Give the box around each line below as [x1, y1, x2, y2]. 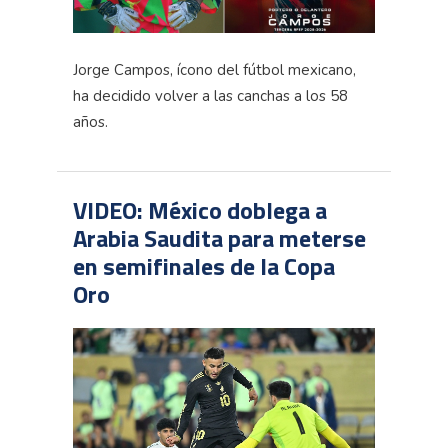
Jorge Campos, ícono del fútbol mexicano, [73, 60, 356, 81]
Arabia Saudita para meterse [73, 220, 366, 257]
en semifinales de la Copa [73, 248, 335, 285]
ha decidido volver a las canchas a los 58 [73, 86, 348, 107]
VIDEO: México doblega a [73, 192, 327, 229]
